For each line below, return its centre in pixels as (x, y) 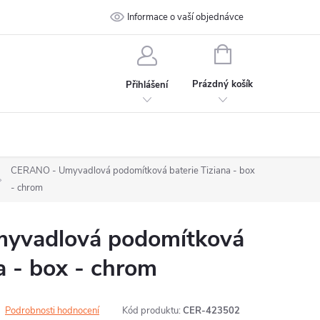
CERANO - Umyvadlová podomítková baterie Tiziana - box (132, 171)
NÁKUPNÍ (251, 53)
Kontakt (204, 17)
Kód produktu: (151, 311)
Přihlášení (147, 85)
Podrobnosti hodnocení (52, 311)
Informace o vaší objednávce (186, 17)
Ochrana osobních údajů (115, 17)
